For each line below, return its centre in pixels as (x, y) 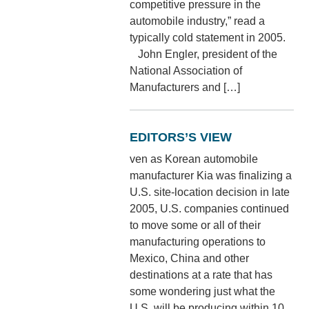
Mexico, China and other (190, 258)
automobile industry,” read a (198, 21)
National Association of (186, 70)
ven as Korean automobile (194, 159)
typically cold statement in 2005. (208, 37)
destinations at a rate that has (201, 275)
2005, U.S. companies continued (210, 208)
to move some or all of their (196, 225)
